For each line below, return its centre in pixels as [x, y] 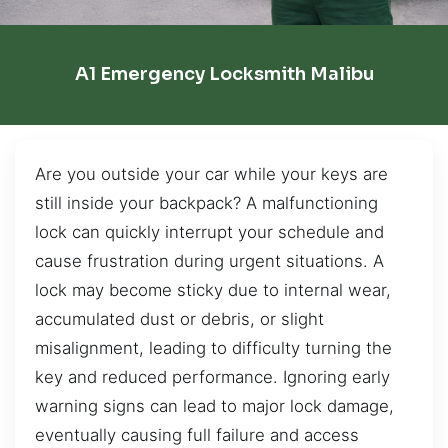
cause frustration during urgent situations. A [209, 260]
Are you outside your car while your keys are [211, 173]
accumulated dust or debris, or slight [179, 318]
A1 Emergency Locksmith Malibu [224, 74]
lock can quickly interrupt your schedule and [209, 231]
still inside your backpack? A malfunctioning [206, 202]
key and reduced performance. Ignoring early [212, 376]
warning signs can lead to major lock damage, [214, 405]
